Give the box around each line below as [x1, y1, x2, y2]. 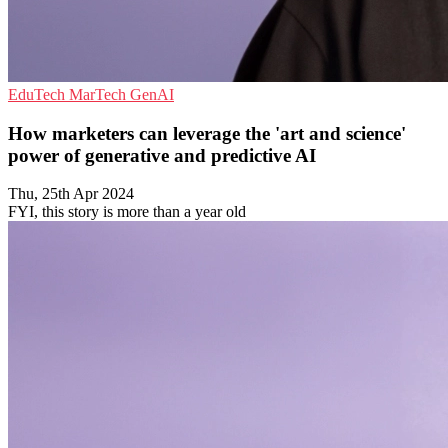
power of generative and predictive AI [8, 144, 316, 166]
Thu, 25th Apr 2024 [8, 185, 134, 203]
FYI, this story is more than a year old [8, 203, 246, 221]
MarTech [69, 86, 130, 103]
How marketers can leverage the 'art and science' [8, 122, 406, 144]
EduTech [8, 86, 69, 103]
